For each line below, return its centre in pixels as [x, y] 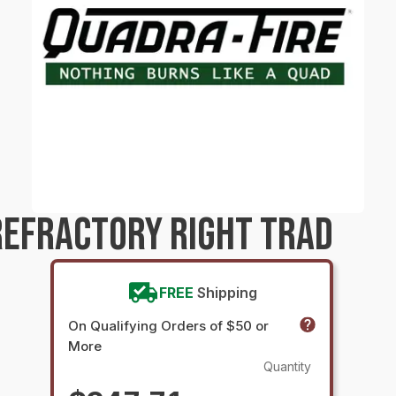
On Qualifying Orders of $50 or [168, 326]
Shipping [227, 293]
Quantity [287, 366]
